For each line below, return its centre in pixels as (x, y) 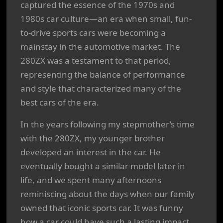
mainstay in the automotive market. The (100, 47)
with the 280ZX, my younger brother (93, 138)
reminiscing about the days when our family (108, 194)
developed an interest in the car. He (91, 152)
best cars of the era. (60, 102)
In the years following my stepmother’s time (108, 124)
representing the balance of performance (103, 74)
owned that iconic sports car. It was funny (102, 208)
